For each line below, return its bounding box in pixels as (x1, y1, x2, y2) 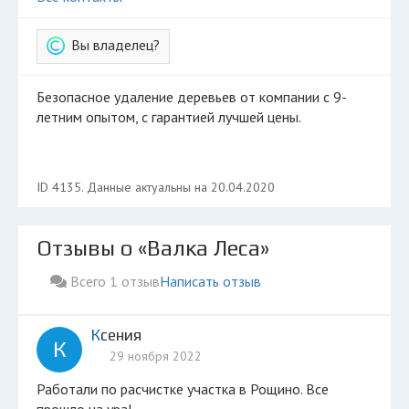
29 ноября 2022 (110, 348, 202, 364)
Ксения (100, 326, 142, 344)
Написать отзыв (160, 272, 261, 290)
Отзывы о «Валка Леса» (37, 236, 269, 260)
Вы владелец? (71, 36, 160, 54)
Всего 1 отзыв (67, 272, 160, 290)
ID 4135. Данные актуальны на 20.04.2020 (37, 179, 275, 195)
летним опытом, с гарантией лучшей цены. (37, 108, 301, 126)
